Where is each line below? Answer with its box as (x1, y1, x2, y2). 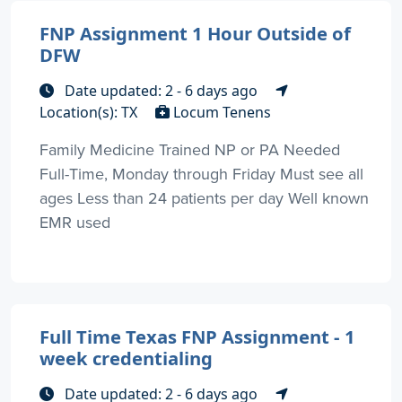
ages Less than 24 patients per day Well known (39, 186, 369, 209)
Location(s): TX (39, 101, 141, 122)
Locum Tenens (170, 101, 271, 122)
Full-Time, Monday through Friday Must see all (39, 162, 363, 185)
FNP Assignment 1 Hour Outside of (39, 20, 351, 46)
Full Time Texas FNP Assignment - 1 (39, 323, 355, 349)
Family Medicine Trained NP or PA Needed (39, 137, 340, 161)
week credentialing (39, 345, 213, 371)
